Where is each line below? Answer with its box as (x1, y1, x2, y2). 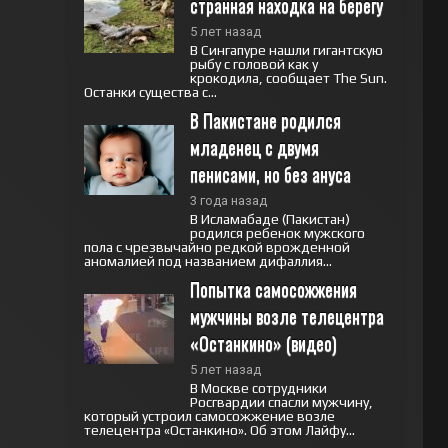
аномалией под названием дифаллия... (83, 253, 332, 269)
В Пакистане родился (189, 107, 341, 133)
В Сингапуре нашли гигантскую (189, 42, 383, 58)
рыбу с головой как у (189, 56, 318, 72)
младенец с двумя (189, 134, 319, 160)
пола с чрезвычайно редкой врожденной (83, 239, 350, 255)
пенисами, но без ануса (189, 161, 351, 187)
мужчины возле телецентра (189, 303, 384, 329)
